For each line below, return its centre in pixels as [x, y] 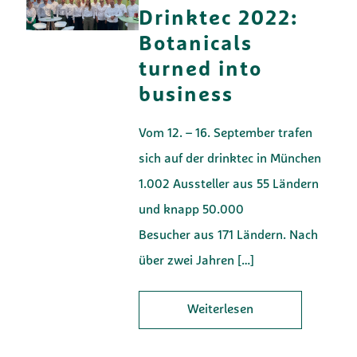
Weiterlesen [221, 310]
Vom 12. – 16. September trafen [226, 133]
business [186, 96]
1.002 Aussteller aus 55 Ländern [229, 184]
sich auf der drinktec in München [230, 159]
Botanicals [196, 45]
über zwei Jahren [187, 261]
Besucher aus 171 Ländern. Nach [229, 235]
